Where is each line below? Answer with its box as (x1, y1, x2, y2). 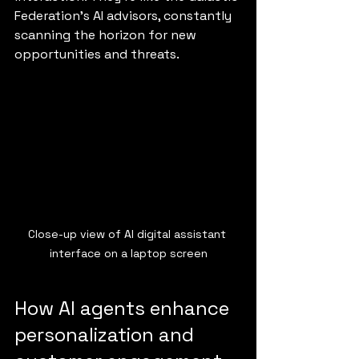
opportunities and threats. (14, 45, 179, 63)
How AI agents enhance (14, 295, 234, 321)
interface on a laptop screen (49, 245, 208, 260)
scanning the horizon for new (14, 26, 200, 43)
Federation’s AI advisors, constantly (14, 6, 235, 24)
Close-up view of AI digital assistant (27, 226, 229, 241)
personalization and (14, 321, 199, 347)
